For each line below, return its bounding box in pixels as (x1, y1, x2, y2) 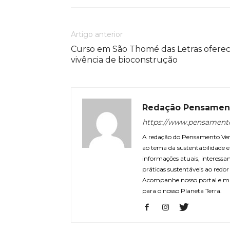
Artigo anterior (71, 30, 123, 39)
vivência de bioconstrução (71, 55, 178, 65)
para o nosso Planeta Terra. (142, 187, 222, 195)
